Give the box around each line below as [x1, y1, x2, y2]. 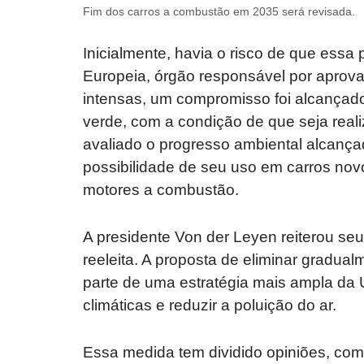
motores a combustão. [83, 181, 239, 199]
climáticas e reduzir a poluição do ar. [83, 297, 336, 314]
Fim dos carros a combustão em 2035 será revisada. [83, 5, 355, 19]
